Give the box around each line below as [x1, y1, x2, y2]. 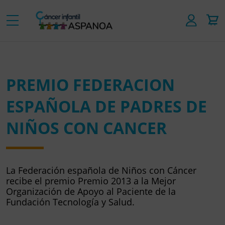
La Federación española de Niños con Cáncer [6, 164, 196, 176]
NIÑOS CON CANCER [6, 117, 167, 139]
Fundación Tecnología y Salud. [6, 195, 135, 208]
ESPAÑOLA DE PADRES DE [6, 95, 207, 117]
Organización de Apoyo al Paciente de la [6, 185, 176, 197]
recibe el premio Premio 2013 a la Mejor [6, 174, 176, 187]
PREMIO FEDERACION [6, 73, 175, 95]
